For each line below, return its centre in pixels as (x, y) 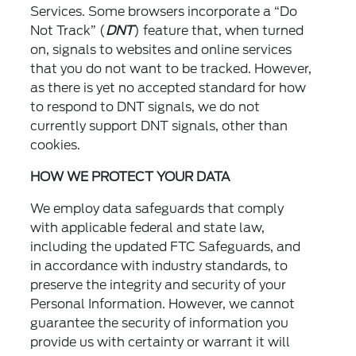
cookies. (56, 145)
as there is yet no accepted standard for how (168, 88)
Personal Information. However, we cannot (163, 304)
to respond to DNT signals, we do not (145, 107)
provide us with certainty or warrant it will (161, 342)
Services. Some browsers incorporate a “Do (164, 12)
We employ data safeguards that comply (157, 209)
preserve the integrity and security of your (159, 285)
